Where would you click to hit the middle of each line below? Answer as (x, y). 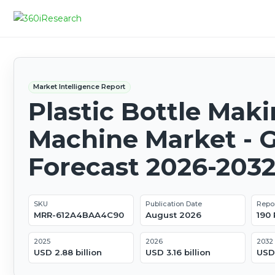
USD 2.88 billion (68, 253)
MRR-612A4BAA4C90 (79, 215)
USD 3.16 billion (178, 253)
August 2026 (173, 215)
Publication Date (173, 204)
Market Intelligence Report (79, 87)
